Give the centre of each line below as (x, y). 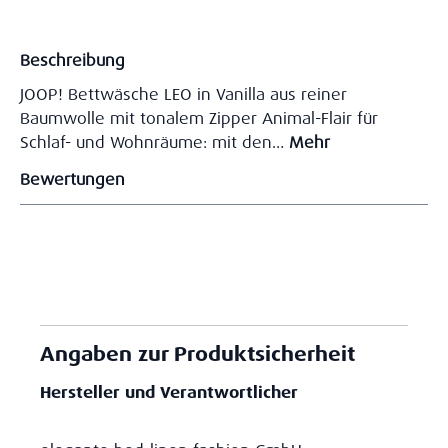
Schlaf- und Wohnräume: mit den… (154, 143)
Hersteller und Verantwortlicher (169, 393)
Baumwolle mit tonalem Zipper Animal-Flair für (199, 119)
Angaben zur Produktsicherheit (197, 354)
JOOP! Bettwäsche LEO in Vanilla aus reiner (183, 95)
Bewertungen (72, 179)
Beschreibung (72, 60)
